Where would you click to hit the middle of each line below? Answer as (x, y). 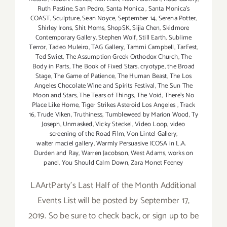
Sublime (180, 37)
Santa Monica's (169, 9)
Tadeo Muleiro (69, 47)
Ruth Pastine (55, 9)
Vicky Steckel (114, 124)
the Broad (181, 66)
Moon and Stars (55, 95)
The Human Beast (142, 76)
